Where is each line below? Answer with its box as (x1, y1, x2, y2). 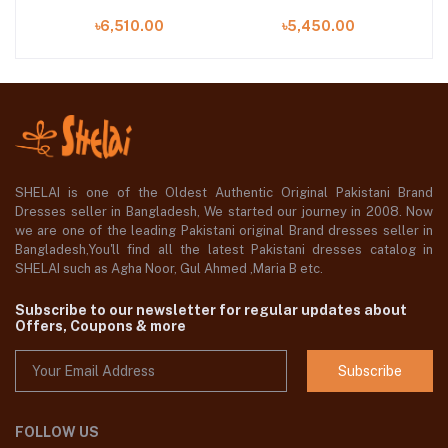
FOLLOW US (15, 424, 99, 441)
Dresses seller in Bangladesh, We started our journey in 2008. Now (15, 203, 433, 219)
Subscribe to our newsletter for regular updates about (15, 301, 407, 318)
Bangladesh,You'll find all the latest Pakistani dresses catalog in (15, 241, 433, 257)
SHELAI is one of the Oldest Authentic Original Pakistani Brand (15, 184, 433, 200)
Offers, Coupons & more (15, 317, 186, 334)
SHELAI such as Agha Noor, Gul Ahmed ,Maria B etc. (15, 260, 326, 276)
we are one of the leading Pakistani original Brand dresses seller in (15, 222, 433, 238)
